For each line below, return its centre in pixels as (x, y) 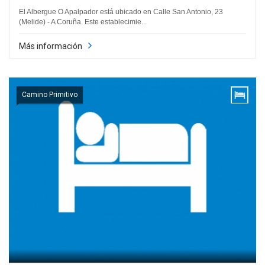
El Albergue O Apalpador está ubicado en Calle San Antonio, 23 (121, 12)
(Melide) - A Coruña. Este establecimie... (83, 22)
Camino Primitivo (50, 95)
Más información (51, 46)
